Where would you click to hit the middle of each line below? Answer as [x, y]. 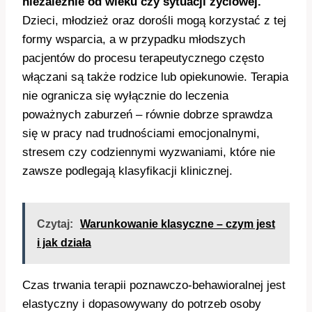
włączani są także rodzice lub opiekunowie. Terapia [155, 77]
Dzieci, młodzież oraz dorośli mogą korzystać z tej [154, 21]
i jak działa [64, 243]
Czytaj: [55, 224]
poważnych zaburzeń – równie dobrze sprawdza [147, 115]
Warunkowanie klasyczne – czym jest [178, 224]
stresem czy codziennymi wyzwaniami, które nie [149, 153]
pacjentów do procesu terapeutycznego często [143, 58]
